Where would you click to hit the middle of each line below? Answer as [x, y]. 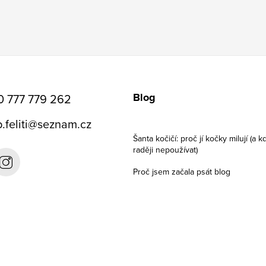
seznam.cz [64, 123]
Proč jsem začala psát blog [182, 171]
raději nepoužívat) [165, 149]
